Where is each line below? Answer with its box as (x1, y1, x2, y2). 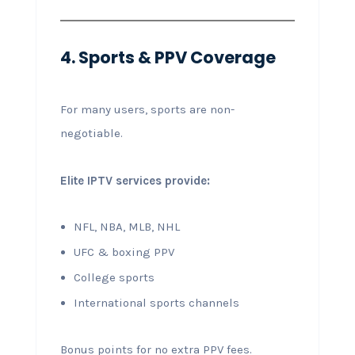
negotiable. (59, 125, 123, 140)
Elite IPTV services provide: (59, 173, 210, 188)
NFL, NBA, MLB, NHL (73, 219, 180, 234)
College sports (73, 269, 155, 284)
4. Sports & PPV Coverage (59, 45, 276, 69)
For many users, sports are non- (59, 101, 235, 116)
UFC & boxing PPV (73, 244, 174, 259)
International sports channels (73, 295, 239, 310)
